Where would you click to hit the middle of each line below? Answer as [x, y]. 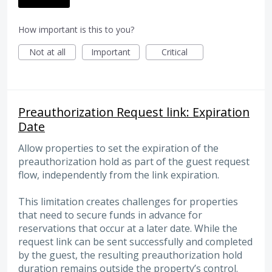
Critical [175, 52]
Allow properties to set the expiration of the [118, 148]
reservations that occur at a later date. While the [128, 228]
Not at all [47, 52]
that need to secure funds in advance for [110, 215]
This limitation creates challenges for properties [128, 201]
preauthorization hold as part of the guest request [134, 161]
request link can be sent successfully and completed [135, 241]
